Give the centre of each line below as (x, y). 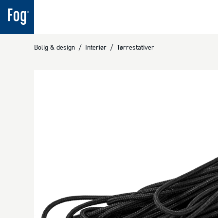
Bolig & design (54, 47)
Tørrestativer (136, 47)
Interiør (96, 47)
